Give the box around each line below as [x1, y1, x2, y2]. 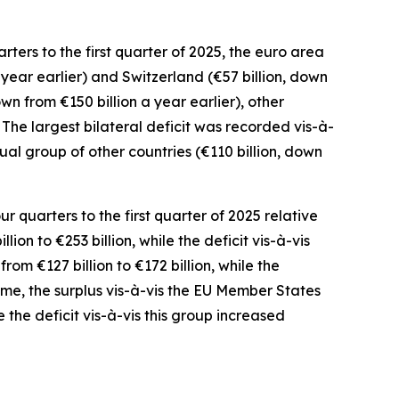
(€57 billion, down [208, 67, 328, 85]
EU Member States [193, 281, 321, 299]
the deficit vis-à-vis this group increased [5, 305, 285, 324]
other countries [88, 142, 195, 160]
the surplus [28, 281, 102, 299]
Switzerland [122, 67, 208, 85]
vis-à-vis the [106, 281, 193, 299]
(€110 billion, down [195, 142, 322, 160]
